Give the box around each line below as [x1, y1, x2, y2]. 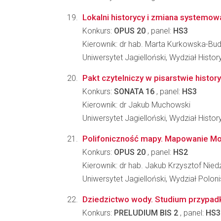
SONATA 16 [114, 87, 154, 96]
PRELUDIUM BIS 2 [114, 208, 178, 218]
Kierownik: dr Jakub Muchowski [82, 100, 190, 110]
